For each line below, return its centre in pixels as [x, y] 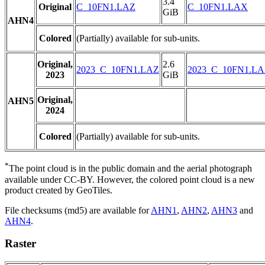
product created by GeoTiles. [59, 190]
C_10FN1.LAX [218, 7]
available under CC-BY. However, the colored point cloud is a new [130, 179]
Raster [20, 244]
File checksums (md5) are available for [78, 210]
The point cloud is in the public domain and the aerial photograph [130, 169]
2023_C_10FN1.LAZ [118, 70]
